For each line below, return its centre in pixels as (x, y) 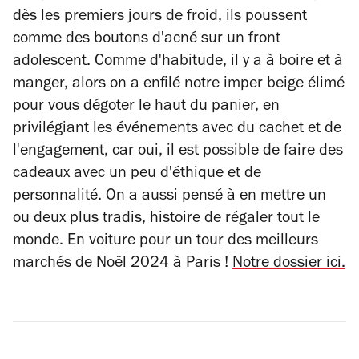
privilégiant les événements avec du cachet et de (177, 130)
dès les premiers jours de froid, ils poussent (160, 18)
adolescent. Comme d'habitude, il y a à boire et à (178, 63)
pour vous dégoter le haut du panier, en (146, 107)
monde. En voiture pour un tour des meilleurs (165, 242)
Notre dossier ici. (289, 264)
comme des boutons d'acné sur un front (147, 40)
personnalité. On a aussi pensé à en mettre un (169, 197)
